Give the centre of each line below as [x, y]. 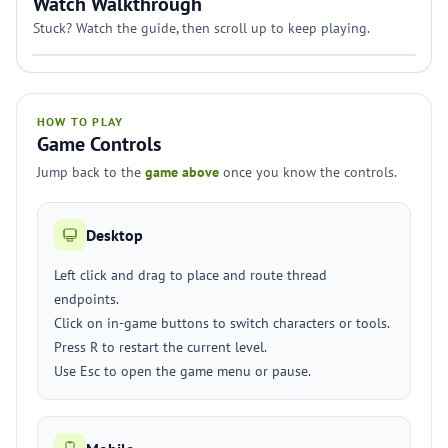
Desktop [114, 235]
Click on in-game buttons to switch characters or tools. [222, 323]
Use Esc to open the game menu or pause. [182, 371]
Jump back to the [91, 172]
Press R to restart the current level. [160, 347]
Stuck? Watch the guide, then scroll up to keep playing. [201, 28]
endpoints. [86, 299]
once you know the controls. [308, 172]
